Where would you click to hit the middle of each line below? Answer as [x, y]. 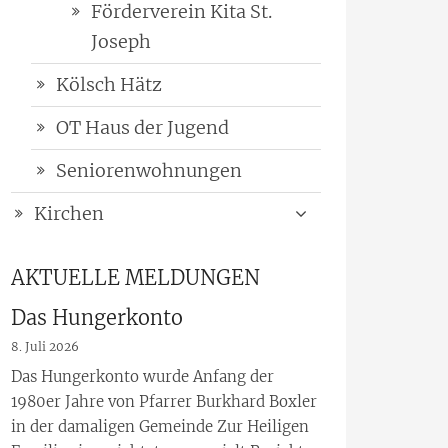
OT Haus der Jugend [142, 128]
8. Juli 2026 [45, 347]
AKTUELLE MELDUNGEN [135, 278]
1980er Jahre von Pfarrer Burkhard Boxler [164, 402]
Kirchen [69, 214]
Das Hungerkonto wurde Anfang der [142, 377]
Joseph [121, 42]
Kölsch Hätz [109, 85]
